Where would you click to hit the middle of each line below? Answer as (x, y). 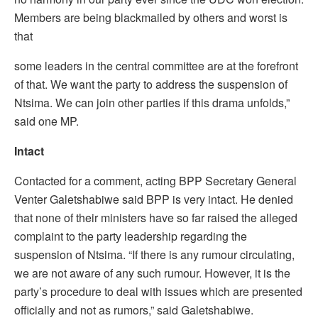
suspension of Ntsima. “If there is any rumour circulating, (154, 254)
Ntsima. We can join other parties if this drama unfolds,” (152, 102)
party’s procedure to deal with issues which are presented (158, 291)
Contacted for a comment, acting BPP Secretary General (155, 180)
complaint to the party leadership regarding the (131, 236)
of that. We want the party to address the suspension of (151, 84)
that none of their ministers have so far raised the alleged (156, 217)
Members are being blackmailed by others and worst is (151, 17)
